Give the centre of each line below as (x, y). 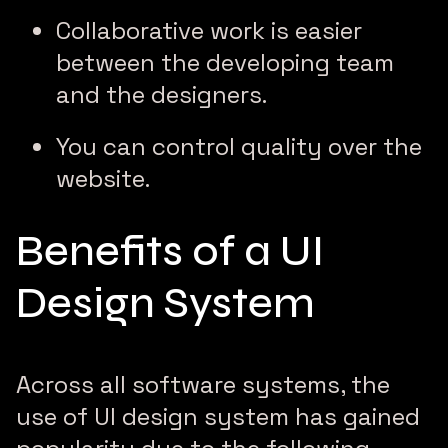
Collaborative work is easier (209, 31)
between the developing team (225, 63)
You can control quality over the (239, 147)
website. (103, 179)
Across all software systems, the (203, 385)
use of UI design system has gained (218, 417)
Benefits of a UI (170, 251)
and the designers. (161, 95)
